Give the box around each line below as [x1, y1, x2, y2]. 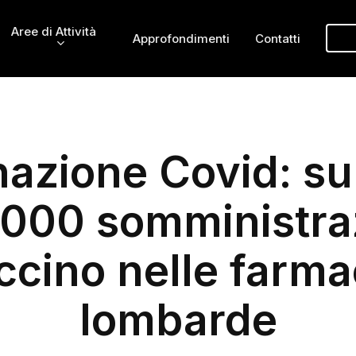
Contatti [255, 30, 301, 46]
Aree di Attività [10, 24, 96, 40]
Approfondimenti [133, 30, 230, 46]
